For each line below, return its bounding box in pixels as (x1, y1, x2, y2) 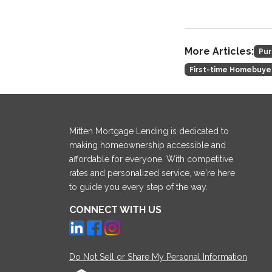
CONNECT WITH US (69, 204, 161, 216)
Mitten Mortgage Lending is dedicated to (69, 126, 229, 136)
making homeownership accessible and (69, 140, 226, 150)
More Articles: (185, 46, 254, 57)
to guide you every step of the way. (69, 182, 208, 192)
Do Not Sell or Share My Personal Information (69, 252, 247, 262)
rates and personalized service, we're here (69, 168, 235, 178)
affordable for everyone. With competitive (69, 154, 233, 164)
